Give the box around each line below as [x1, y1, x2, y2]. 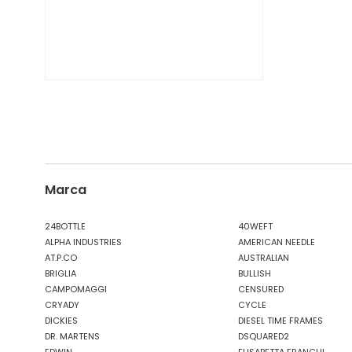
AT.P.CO [45, 251, 77, 264]
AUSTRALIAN [238, 251, 289, 264]
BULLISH [238, 267, 271, 280]
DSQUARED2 [238, 330, 289, 343]
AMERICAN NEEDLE [238, 236, 315, 248]
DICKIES [45, 314, 78, 327]
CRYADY [45, 299, 79, 311]
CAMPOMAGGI [45, 283, 107, 295]
